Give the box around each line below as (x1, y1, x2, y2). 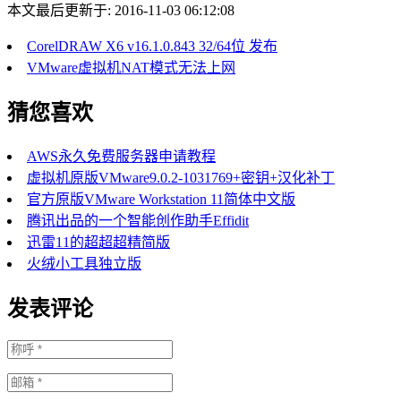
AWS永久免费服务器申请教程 (27, 148, 216, 164)
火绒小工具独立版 (27, 255, 141, 271)
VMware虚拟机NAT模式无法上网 (27, 59, 235, 75)
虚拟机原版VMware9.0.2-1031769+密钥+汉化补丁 (27, 169, 335, 185)
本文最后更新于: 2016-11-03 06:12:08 (7, 2, 235, 18)
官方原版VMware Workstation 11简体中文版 (27, 191, 295, 207)
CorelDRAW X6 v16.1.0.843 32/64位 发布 (27, 38, 277, 54)
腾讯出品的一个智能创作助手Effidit (27, 212, 249, 228)
